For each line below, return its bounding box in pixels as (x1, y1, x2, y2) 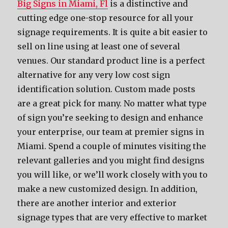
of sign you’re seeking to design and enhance (17, 112, 204, 123)
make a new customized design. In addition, (17, 184, 198, 194)
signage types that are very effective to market (17, 212, 208, 222)
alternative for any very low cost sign (17, 70, 170, 80)
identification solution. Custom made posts (17, 84, 196, 94)
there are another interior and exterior (17, 198, 177, 208)
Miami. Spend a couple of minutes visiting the (17, 141, 207, 151)
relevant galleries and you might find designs (17, 155, 205, 165)
